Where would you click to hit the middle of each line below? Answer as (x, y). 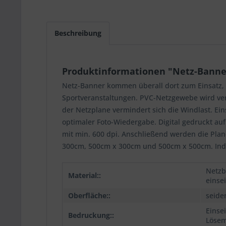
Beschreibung (78, 33)
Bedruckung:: (91, 215)
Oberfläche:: (89, 195)
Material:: (84, 175)
